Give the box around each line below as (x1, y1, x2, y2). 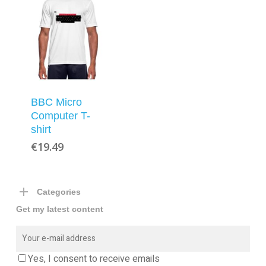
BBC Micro (30, 96, 82, 109)
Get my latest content (15, 204, 103, 214)
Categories (36, 187, 81, 197)
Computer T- (30, 110, 90, 122)
